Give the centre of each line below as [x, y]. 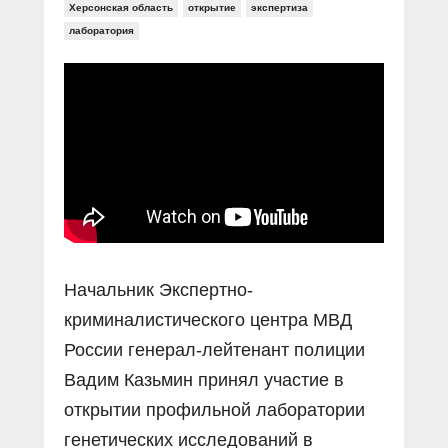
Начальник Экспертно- [158, 290]
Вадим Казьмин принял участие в [204, 380]
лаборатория [101, 30]
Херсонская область [121, 7]
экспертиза [279, 7]
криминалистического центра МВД [208, 320]
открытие [212, 7]
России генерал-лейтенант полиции [214, 350]
